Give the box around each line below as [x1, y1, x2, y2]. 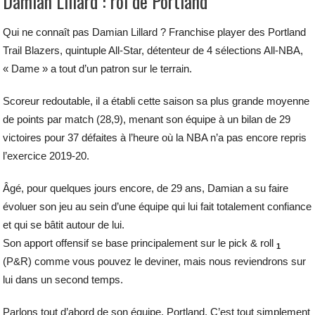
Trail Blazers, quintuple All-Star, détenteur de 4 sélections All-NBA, [3, 44, 304, 56]
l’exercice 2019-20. [3, 149, 90, 162]
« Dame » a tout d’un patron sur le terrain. [3, 62, 193, 75]
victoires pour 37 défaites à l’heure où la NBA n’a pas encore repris [3, 131, 307, 143]
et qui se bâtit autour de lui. [3, 218, 125, 231]
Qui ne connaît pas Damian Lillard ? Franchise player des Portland [3, 25, 307, 38]
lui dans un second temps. [3, 273, 124, 285]
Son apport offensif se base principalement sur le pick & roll [3, 236, 277, 249]
